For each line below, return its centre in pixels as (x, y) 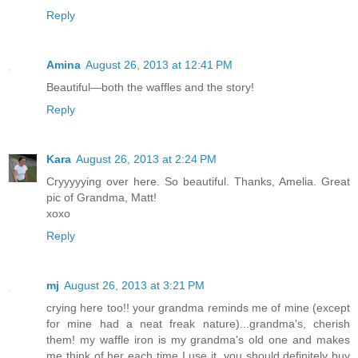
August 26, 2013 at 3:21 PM (134, 286)
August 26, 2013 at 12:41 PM (159, 65)
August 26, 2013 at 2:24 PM (146, 159)
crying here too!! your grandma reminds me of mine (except (198, 308)
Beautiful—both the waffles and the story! (150, 88)
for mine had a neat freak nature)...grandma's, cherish (198, 324)
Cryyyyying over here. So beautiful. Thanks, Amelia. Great (198, 182)
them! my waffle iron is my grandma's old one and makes (198, 340)
